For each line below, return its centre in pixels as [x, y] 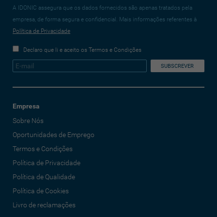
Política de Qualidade [44, 177]
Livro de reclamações [44, 205]
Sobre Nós [28, 121]
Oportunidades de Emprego [54, 135]
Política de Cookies [41, 191]
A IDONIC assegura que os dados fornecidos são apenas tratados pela [103, 8]
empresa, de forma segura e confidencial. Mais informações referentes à [105, 20]
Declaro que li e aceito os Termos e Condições [83, 50]
